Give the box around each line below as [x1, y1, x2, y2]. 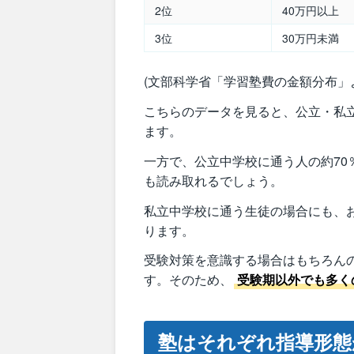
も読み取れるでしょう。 [144, 171, 283, 190]
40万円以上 [282, 2, 339, 19]
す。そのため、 [144, 270, 232, 289]
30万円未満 [282, 30, 339, 47]
